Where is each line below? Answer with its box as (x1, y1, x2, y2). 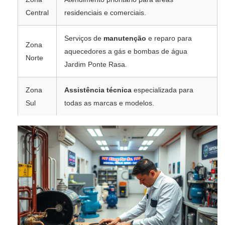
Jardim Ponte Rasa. (64, 60, 127, 69)
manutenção (103, 34, 146, 43)
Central (26, 9, 49, 17)
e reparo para (146, 34, 192, 43)
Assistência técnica (64, 86, 132, 94)
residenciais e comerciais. (64, 9, 146, 17)
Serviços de (64, 34, 103, 43)
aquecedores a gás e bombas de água (64, 47, 187, 56)
